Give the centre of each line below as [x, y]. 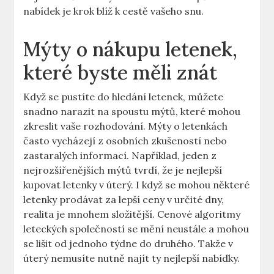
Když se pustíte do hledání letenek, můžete [124, 97]
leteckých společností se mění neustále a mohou [136, 229]
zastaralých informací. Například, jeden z [120, 156]
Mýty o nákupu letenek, [131, 50]
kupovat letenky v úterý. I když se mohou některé [137, 185]
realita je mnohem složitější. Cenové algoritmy [132, 214]
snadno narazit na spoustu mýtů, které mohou [132, 112]
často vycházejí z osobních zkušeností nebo [125, 141]
